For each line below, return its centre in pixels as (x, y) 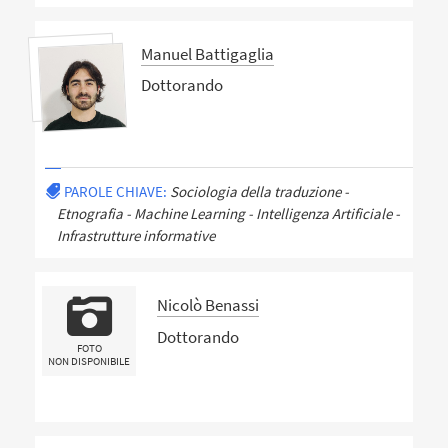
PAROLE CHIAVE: (115, 191)
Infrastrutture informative (135, 235)
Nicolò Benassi (207, 305)
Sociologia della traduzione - (259, 191)
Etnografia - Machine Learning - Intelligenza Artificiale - (228, 213)
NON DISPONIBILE (89, 360)
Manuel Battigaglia (207, 53)
